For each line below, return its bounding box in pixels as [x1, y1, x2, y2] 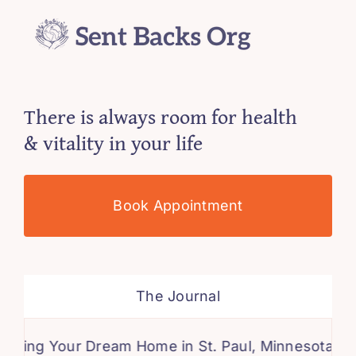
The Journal [136, 287, 220, 304]
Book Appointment [113, 196, 243, 214]
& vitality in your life [23, 126, 203, 158]
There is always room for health [23, 100, 297, 132]
